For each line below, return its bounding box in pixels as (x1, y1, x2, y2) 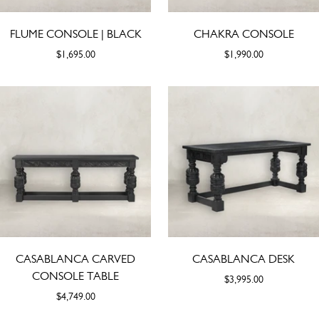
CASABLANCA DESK (192, 251, 295, 266)
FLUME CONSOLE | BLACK (9, 26, 142, 41)
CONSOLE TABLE (32, 268, 119, 283)
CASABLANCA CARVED (16, 251, 135, 266)
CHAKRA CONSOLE (193, 26, 294, 41)
